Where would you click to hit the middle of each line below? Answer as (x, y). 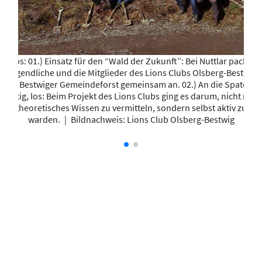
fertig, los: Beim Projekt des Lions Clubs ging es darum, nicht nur (131, 96)
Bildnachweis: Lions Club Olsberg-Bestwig (151, 119)
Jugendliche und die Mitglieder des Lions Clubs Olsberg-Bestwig (131, 72)
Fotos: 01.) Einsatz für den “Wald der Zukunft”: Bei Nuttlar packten (131, 61)
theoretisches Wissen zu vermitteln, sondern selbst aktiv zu (131, 107)
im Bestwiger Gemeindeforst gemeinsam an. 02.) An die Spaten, (131, 84)
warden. (45, 119)
